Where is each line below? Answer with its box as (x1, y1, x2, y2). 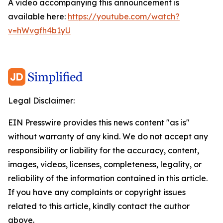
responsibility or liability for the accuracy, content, (8, 145, 199, 155)
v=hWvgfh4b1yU (8, 25, 71, 35)
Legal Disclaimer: (8, 96, 75, 106)
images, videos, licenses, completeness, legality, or (8, 159, 202, 169)
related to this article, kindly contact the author (8, 201, 190, 211)
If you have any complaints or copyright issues (8, 187, 186, 197)
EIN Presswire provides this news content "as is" (8, 117, 190, 127)
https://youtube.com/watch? (68, 11, 180, 21)
